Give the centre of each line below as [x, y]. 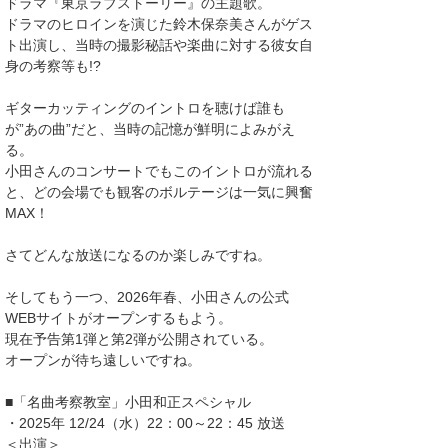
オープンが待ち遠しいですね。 [103, 360]
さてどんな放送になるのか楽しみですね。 [138, 255]
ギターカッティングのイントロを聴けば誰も [145, 108]
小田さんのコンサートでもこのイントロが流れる [159, 171]
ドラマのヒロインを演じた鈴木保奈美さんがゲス [159, 24]
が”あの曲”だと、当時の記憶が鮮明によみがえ [150, 129]
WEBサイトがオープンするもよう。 [118, 318]
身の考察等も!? [53, 66]
